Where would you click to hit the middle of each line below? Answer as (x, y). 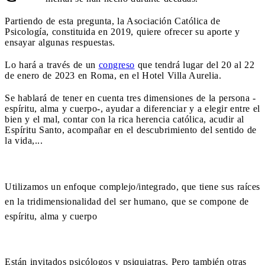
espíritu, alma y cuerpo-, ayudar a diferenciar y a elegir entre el (132, 108)
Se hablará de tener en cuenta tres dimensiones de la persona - (130, 98)
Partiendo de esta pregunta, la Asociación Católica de (112, 21)
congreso (117, 64)
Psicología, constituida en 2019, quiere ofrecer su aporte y (122, 31)
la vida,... (24, 140)
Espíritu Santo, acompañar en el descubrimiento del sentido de (131, 130)
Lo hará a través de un (52, 64)
